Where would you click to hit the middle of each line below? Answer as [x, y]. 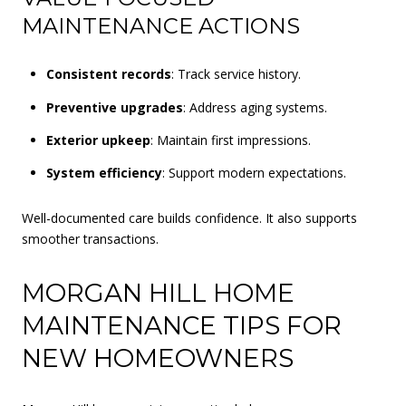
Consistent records [108, 74]
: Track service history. [236, 74]
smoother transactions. [90, 238]
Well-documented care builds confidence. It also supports [189, 217]
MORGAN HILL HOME [158, 292]
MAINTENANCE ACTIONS [161, 25]
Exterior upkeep [98, 140]
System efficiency [104, 173]
